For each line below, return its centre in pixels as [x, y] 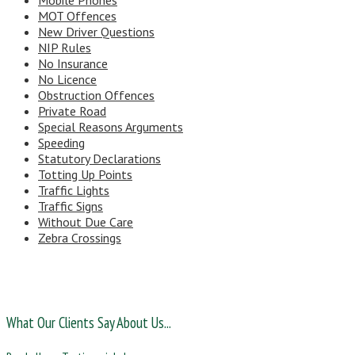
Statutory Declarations [99, 159]
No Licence [67, 80]
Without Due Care [86, 222]
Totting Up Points [85, 175]
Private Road [72, 111]
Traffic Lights [74, 191]
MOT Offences [77, 16]
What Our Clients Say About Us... [89, 322]
